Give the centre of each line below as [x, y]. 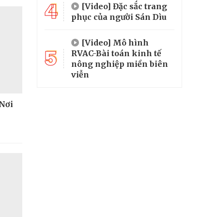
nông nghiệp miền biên [120, 64]
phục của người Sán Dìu [119, 17]
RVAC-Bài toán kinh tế [116, 53]
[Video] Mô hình [115, 42]
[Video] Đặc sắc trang [124, 6]
